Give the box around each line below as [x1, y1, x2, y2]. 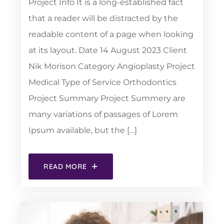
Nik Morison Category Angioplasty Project [28, 61, 195, 71]
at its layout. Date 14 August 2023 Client [28, 45, 187, 55]
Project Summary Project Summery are [28, 93, 185, 103]
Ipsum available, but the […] [28, 125, 137, 135]
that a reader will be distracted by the [28, 13, 178, 23]
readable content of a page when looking [28, 29, 193, 39]
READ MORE [43, 162, 87, 171]
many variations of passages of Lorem [28, 109, 178, 119]
